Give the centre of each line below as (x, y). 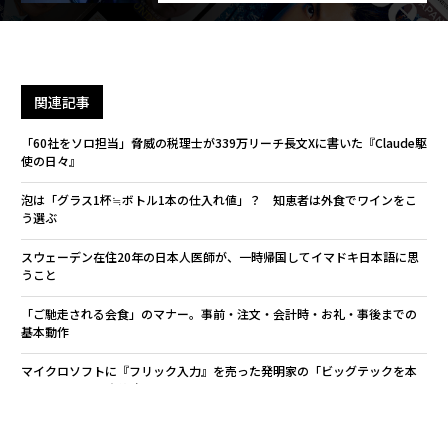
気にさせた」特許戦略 (80, 388)
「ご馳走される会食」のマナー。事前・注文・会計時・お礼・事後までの (218, 313)
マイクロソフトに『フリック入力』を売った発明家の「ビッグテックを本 (218, 370)
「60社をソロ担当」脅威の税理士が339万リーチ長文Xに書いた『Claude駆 (223, 142)
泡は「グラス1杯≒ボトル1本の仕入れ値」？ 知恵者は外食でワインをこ (218, 199)
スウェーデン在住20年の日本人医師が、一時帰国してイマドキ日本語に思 (219, 256)
